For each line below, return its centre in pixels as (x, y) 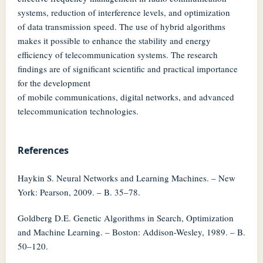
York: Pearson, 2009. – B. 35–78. (79, 192)
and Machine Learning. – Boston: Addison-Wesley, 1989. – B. (131, 232)
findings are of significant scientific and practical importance (127, 69)
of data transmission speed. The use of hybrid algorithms (121, 27)
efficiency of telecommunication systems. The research (117, 55)
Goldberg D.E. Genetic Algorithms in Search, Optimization (125, 218)
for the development (54, 83)
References (43, 151)
